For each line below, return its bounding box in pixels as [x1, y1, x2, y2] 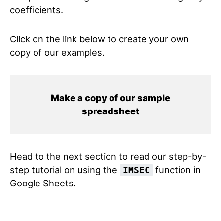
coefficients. [10, 4, 63, 15]
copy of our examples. [10, 47, 105, 58]
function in [153, 164, 201, 175]
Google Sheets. [10, 178, 76, 188]
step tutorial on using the [10, 164, 120, 175]
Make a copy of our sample [51, 92, 170, 103]
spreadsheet [82, 106, 139, 116]
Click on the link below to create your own [10, 34, 189, 44]
